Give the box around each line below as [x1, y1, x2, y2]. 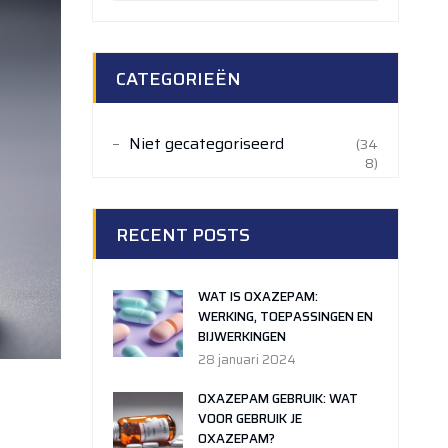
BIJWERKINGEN [198, 326, 287, 347]
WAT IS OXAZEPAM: [198, 286, 319, 307]
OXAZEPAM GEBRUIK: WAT [198, 388, 359, 409]
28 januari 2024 [198, 349, 297, 370]
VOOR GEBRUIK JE [198, 408, 303, 429]
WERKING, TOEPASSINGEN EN [198, 306, 374, 327]
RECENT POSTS [116, 221, 251, 249]
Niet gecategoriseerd [129, 131, 285, 156]
